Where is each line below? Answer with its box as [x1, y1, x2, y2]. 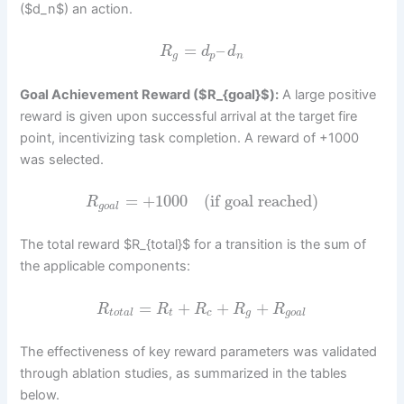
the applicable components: [20, 258, 191, 275]
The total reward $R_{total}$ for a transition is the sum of [20, 236, 367, 253]
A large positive [279, 86, 377, 103]
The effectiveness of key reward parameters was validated [20, 343, 378, 360]
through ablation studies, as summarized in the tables [20, 364, 348, 381]
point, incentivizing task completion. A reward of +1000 [20, 129, 360, 146]
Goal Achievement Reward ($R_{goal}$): [20, 86, 280, 103]
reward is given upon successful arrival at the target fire [20, 107, 358, 124]
